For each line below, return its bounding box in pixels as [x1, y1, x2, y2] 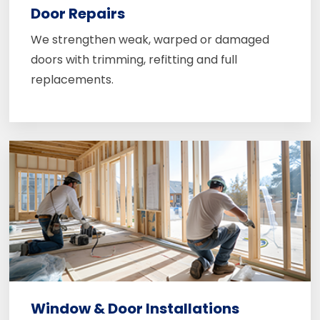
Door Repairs [30, 4, 125, 24]
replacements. [30, 71, 114, 89]
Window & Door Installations [30, 299, 239, 319]
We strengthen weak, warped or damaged [30, 31, 269, 49]
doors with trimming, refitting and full [30, 51, 237, 69]
